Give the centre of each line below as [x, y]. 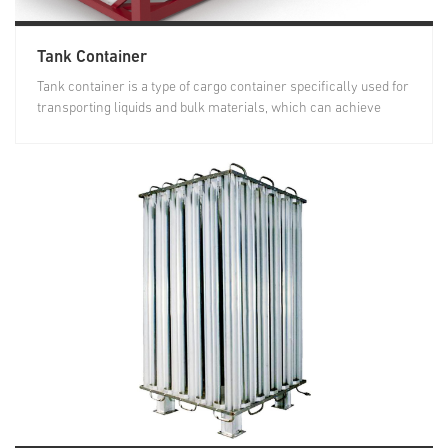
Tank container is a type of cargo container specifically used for [222, 86]
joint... [53, 128]
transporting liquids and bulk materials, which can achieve [208, 107]
